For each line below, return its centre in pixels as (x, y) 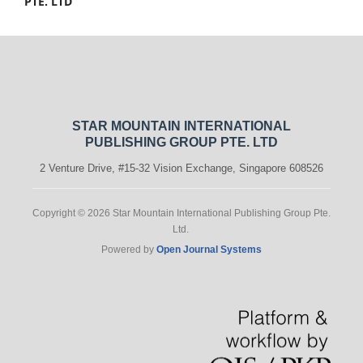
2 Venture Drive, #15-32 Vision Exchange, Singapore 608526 (181, 168)
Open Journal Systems (209, 249)
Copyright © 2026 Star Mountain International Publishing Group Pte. (181, 213)
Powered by (129, 249)
